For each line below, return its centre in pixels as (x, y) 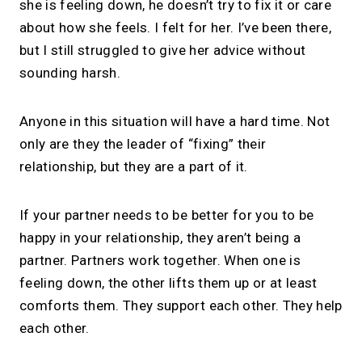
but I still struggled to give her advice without (163, 51)
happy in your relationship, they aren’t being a (160, 238)
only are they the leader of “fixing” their (143, 144)
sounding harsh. (70, 73)
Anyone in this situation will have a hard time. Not (175, 122)
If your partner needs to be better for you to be (167, 215)
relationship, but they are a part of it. (134, 167)
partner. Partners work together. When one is (160, 261)
